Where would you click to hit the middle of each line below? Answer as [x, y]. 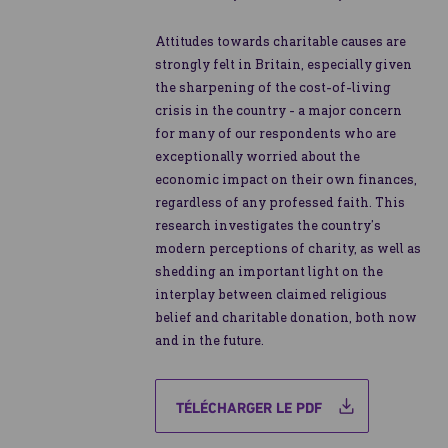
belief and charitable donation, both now [286, 317]
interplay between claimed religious [271, 294]
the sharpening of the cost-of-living [273, 87]
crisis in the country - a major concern [278, 110]
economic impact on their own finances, [286, 179]
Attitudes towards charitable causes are [280, 41]
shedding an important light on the [269, 271]
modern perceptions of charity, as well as [288, 248]
